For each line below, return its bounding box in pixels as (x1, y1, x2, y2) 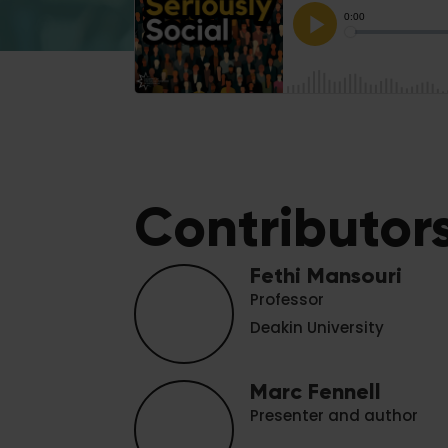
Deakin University (250, 317, 385, 339)
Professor (250, 289, 325, 311)
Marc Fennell (250, 377, 382, 406)
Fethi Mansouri (250, 261, 403, 290)
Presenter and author (250, 405, 419, 427)
